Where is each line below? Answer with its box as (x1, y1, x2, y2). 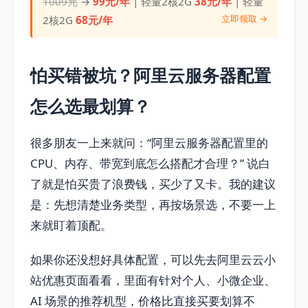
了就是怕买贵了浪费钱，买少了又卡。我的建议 (30, 176, 276, 192)
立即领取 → (221, 12, 267, 25)
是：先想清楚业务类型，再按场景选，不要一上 (30, 197, 276, 213)
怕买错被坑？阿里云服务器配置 (30, 63, 271, 87)
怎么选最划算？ (30, 94, 151, 118)
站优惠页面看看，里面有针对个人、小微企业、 (30, 272, 276, 289)
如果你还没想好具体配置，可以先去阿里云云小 (30, 252, 276, 268)
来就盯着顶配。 (30, 217, 112, 234)
